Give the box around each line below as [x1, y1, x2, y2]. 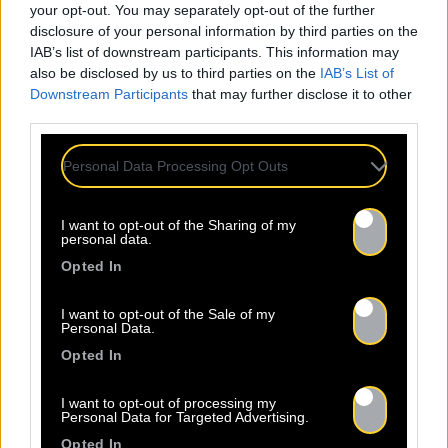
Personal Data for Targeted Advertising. [61, 409, 309, 425]
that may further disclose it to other [188, 86, 412, 102]
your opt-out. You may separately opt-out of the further [30, 2, 375, 18]
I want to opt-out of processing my [61, 395, 276, 411]
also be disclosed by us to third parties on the [30, 65, 320, 81]
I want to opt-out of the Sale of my [61, 306, 275, 322]
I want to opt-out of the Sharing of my [61, 217, 296, 233]
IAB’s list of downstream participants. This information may [30, 44, 399, 60]
